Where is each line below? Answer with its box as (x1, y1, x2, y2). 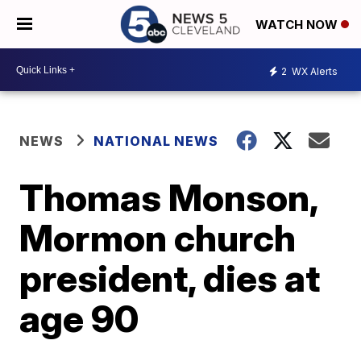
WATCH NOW (255, 17, 341, 33)
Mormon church (19, 215, 297, 260)
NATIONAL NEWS (93, 133, 219, 149)
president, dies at (19, 255, 321, 301)
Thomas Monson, (19, 175, 318, 220)
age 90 (19, 296, 139, 341)
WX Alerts (289, 64, 338, 77)
